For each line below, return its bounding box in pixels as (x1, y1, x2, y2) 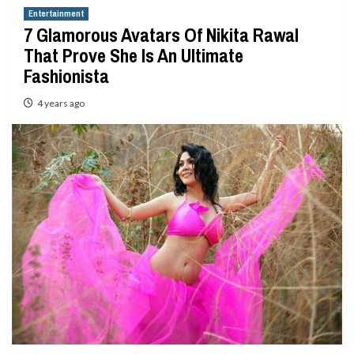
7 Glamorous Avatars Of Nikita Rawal (24, 22, 299, 47)
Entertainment (28, 8, 84, 19)
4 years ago (37, 97, 85, 109)
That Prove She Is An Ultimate (24, 43, 243, 68)
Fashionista (24, 63, 109, 88)
